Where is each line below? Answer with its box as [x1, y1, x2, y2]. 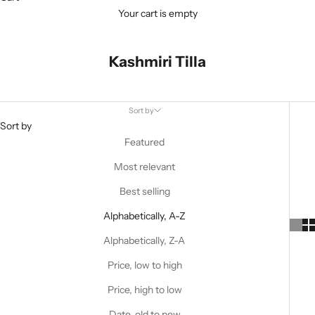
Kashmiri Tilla [109, 53, 206, 70]
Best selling [119, 185, 170, 198]
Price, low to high [107, 259, 182, 271]
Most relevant [114, 160, 175, 173]
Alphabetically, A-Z [103, 210, 186, 222]
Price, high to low [107, 283, 182, 296]
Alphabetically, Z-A [103, 234, 186, 247]
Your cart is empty [117, 7, 198, 20]
